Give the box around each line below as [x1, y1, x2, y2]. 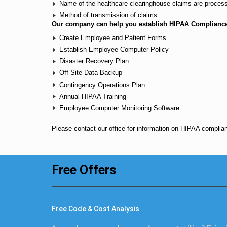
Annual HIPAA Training [59, 92, 126, 100]
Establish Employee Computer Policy [59, 46, 169, 54]
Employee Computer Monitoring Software [59, 104, 179, 112]
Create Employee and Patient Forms [59, 34, 166, 42]
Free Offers [52, 162, 116, 177]
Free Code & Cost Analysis [52, 205, 139, 213]
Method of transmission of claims [59, 11, 157, 19]
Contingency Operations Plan [59, 81, 145, 89]
